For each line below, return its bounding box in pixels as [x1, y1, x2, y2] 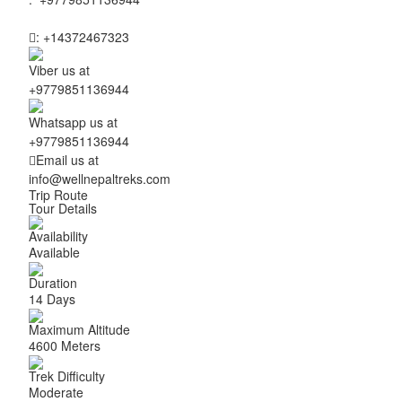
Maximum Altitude [29, 320, 130, 338]
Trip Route [29, 186, 88, 204]
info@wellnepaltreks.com [29, 170, 170, 188]
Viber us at [29, 61, 90, 79]
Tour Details [29, 199, 97, 217]
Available [29, 243, 80, 261]
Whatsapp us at [29, 113, 118, 131]
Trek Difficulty [29, 367, 105, 385]
